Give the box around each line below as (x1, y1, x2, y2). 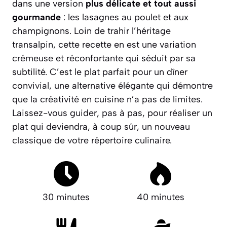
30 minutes (43, 191, 90, 203)
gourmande (12, 11, 61, 23)
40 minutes (137, 191, 185, 203)
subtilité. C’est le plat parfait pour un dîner (12, 66, 187, 78)
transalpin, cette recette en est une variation (12, 39, 196, 50)
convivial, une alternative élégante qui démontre (12, 80, 213, 91)
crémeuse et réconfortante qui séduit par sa (12, 52, 196, 64)
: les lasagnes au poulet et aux (61, 11, 188, 23)
